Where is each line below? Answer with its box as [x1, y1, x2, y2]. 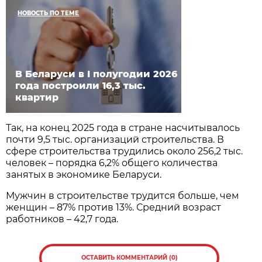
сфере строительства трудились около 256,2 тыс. [6, 146, 243, 157]
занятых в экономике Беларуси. [6, 169, 162, 181]
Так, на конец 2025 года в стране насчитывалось [6, 122, 240, 134]
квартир [15, 92, 59, 104]
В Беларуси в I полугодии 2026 [15, 68, 178, 80]
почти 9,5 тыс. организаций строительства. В [6, 134, 225, 146]
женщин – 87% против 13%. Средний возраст [6, 202, 222, 213]
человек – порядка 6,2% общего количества [6, 157, 218, 169]
